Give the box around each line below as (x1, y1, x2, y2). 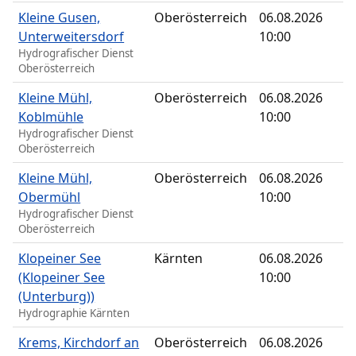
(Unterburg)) (18, 288, 95, 306)
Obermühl (18, 188, 81, 207)
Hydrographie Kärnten (18, 306, 130, 321)
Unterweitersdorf (18, 28, 125, 46)
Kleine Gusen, (18, 9, 101, 27)
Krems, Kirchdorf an (18, 334, 140, 352)
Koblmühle (18, 108, 84, 126)
